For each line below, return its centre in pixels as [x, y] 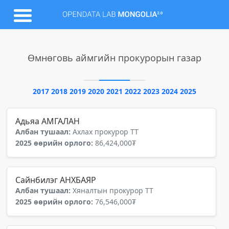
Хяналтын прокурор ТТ [113, 190]
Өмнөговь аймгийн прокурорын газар [114, 58]
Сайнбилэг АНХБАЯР [56, 180]
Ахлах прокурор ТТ [106, 132]
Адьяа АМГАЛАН [48, 121]
